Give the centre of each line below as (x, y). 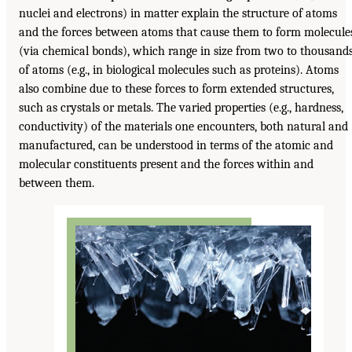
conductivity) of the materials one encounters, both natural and (183, 127)
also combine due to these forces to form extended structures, (176, 89)
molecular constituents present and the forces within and (166, 165)
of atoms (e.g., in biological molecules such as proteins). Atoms (179, 70)
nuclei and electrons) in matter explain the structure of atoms (178, 14)
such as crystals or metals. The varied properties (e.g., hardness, (181, 108)
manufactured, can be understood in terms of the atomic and (176, 146)
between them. (57, 183)
